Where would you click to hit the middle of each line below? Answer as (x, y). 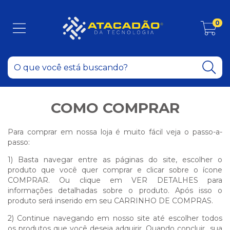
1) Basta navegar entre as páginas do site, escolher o (115, 160)
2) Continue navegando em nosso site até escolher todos (115, 218)
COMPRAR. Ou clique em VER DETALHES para (115, 180)
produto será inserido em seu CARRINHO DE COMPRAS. (111, 201)
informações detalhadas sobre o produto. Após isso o (115, 190)
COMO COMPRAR (115, 108)
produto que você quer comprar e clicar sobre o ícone (115, 170)
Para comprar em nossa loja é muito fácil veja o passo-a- (115, 132)
